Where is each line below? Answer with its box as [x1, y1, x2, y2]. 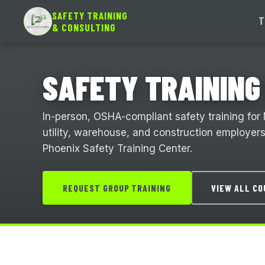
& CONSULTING [52, 21, 117, 33]
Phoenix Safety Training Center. [43, 143, 192, 154]
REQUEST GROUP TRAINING [63, 182, 172, 193]
